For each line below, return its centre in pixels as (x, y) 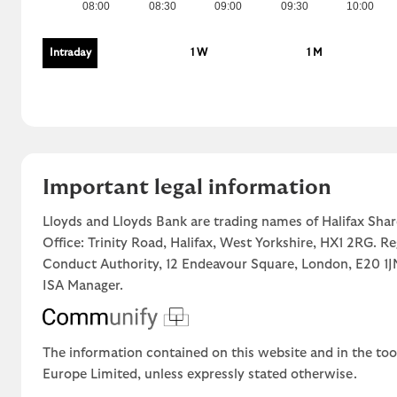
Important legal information (187, 187)
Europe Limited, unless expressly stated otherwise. (200, 375)
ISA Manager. (83, 285)
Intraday (70, 52)
